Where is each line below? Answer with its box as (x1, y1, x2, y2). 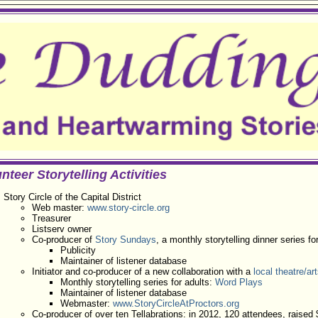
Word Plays (214, 277, 263, 287)
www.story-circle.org (87, 202, 170, 213)
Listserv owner (31, 224, 92, 234)
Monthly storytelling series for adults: (60, 277, 215, 287)
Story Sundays (94, 234, 156, 245)
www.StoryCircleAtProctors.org (112, 298, 239, 309)
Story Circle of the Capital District (3, 192, 141, 202)
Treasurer (31, 213, 71, 224)
